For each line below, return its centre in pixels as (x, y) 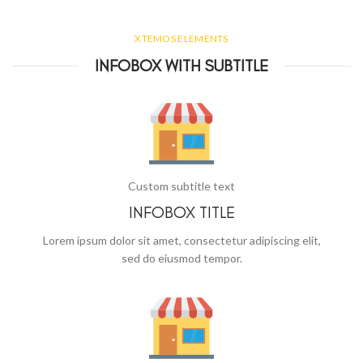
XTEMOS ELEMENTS (181, 38)
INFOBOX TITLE (181, 212)
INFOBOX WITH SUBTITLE (181, 66)
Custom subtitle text (181, 186)
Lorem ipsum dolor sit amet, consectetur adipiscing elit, (181, 240)
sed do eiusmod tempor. (181, 258)
